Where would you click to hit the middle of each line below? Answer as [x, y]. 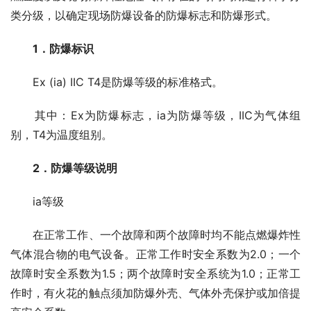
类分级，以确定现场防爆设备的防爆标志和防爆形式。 [144, 16]
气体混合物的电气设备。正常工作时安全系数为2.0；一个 [155, 254]
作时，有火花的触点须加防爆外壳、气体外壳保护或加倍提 [155, 293]
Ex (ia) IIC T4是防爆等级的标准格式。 [117, 82]
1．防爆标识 [63, 49]
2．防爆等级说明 [69, 168]
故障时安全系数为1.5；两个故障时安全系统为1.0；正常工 [155, 274]
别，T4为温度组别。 [61, 135]
